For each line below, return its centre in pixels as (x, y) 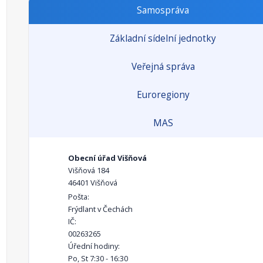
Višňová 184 (89, 170)
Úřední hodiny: (94, 246)
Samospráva (163, 10)
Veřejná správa (163, 67)
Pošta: (79, 197)
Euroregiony (163, 95)
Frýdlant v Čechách (100, 209)
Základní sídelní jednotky (163, 38)
